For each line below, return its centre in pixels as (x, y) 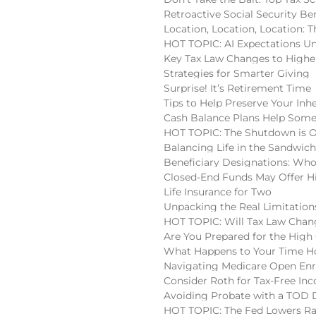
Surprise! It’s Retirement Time (237, 88)
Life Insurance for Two (218, 192)
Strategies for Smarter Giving (237, 73)
